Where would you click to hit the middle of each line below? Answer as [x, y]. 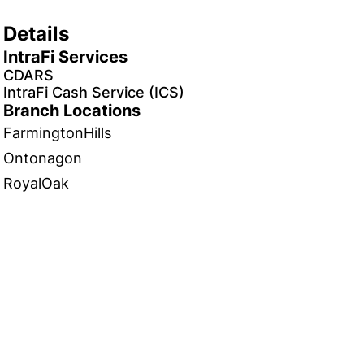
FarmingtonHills [57, 133]
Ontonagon [43, 158]
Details [36, 34]
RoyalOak [36, 183]
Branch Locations [72, 110]
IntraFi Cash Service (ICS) [94, 92]
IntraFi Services [65, 57]
